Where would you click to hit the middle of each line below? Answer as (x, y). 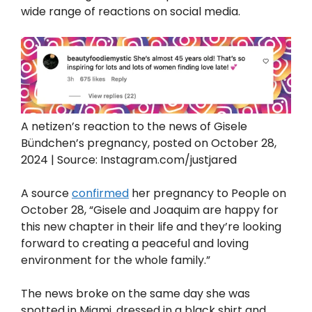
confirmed (100, 193)
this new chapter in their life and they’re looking (151, 226)
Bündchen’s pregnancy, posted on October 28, (149, 143)
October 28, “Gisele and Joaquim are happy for (150, 210)
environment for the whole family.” (116, 260)
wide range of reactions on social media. (131, 11)
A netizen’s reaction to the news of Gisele (134, 126)
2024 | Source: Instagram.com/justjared (129, 159)
